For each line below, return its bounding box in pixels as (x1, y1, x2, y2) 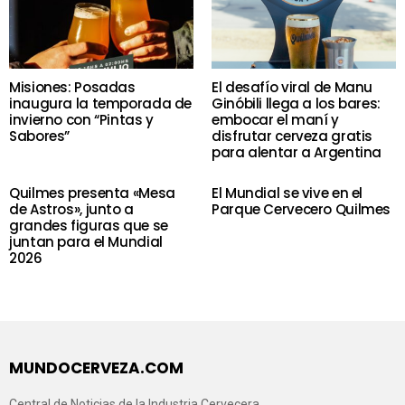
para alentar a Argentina (212, 142, 381, 162)
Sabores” (9, 126, 70, 146)
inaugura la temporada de (9, 93, 192, 113)
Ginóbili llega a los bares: (212, 93, 381, 113)
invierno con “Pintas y (9, 109, 154, 129)
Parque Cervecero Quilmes (212, 199, 391, 219)
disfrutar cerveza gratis (212, 126, 372, 146)
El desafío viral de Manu (212, 77, 372, 97)
